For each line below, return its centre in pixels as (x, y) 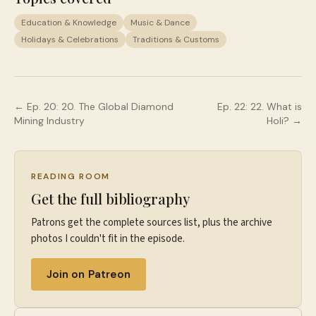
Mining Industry (49, 121)
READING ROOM (71, 176)
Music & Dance (160, 23)
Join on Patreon (89, 274)
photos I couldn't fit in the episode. (108, 239)
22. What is (276, 107)
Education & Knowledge (69, 23)
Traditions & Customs (176, 39)
